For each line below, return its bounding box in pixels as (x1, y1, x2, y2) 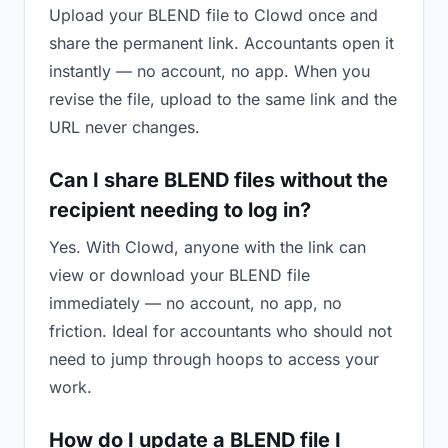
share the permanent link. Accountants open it (49, 33, 394, 53)
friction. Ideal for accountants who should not (49, 321, 392, 341)
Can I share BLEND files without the (49, 168, 388, 192)
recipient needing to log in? (49, 198, 311, 222)
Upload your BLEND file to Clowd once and (49, 5, 378, 25)
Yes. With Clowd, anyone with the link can (49, 237, 366, 257)
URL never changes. (49, 117, 200, 137)
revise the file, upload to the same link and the (49, 89, 397, 109)
